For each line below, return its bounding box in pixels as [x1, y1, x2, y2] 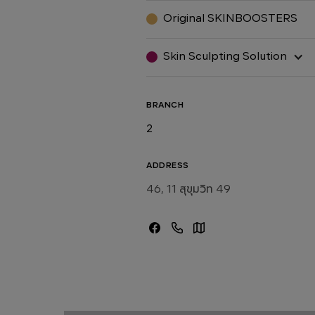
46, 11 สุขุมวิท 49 [146, 184, 231, 195]
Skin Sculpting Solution [163, 51, 287, 63]
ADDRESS [146, 161, 189, 170]
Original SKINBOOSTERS [163, 13, 297, 25]
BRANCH [146, 101, 184, 110]
